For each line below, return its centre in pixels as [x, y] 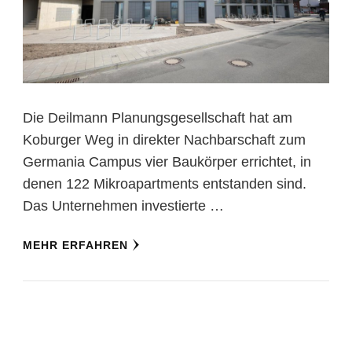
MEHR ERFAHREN [75, 245]
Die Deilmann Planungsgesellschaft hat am [158, 117]
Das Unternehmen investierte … [123, 205]
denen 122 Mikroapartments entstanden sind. [165, 183]
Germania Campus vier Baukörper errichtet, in [167, 161]
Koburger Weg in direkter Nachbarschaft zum [164, 139]
